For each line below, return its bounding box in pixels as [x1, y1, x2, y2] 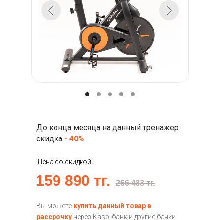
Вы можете [36, 202, 73, 210]
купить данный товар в [73, 202, 151, 210]
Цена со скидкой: [38, 158, 93, 165]
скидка [36, 134, 64, 143]
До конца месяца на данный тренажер [36, 123, 179, 132]
